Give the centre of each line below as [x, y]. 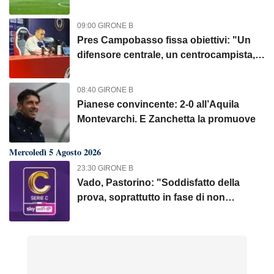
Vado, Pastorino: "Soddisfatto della [158, 183]
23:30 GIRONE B [105, 168]
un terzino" [102, 69]
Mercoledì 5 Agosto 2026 [55, 152]
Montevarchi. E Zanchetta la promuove [166, 119]
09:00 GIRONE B [105, 25]
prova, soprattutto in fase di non [151, 198]
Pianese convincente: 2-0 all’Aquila [158, 104]
